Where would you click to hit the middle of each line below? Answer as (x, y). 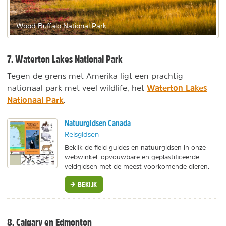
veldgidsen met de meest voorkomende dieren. (137, 166)
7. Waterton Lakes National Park (65, 59)
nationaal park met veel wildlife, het (77, 88)
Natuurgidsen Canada (98, 123)
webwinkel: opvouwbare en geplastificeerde (132, 157)
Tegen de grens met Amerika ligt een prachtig (95, 75)
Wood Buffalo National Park (61, 25)
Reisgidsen (82, 134)
